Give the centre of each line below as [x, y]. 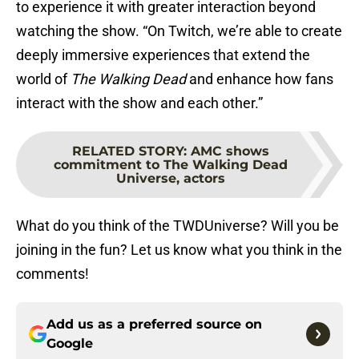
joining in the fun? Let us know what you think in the [179, 250]
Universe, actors [171, 179]
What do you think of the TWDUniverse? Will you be [177, 226]
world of [43, 79]
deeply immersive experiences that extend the [163, 55]
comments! [52, 274]
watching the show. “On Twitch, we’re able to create [179, 31]
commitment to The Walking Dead [171, 165]
